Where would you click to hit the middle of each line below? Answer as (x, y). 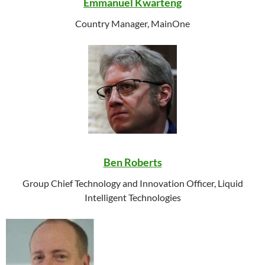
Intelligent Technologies (132, 197)
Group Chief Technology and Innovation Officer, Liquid (132, 183)
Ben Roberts (132, 162)
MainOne (170, 23)
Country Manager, (113, 23)
